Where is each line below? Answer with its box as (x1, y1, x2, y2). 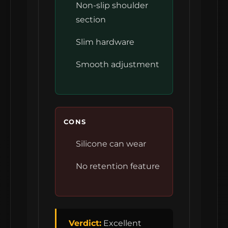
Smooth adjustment (76, 59, 159, 69)
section (76, 14, 106, 24)
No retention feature (76, 161, 160, 171)
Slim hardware (76, 37, 134, 47)
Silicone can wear (76, 138, 146, 149)
